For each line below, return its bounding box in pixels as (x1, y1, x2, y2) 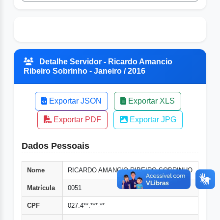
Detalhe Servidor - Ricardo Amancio (37, 57, 172, 66)
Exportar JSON (47, 97, 102, 106)
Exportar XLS (126, 97, 175, 106)
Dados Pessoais (22, 141, 89, 151)
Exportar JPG (128, 115, 176, 124)
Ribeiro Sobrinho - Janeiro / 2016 (24, 67, 145, 76)
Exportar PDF (52, 115, 101, 124)
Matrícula (27, 184, 55, 192)
